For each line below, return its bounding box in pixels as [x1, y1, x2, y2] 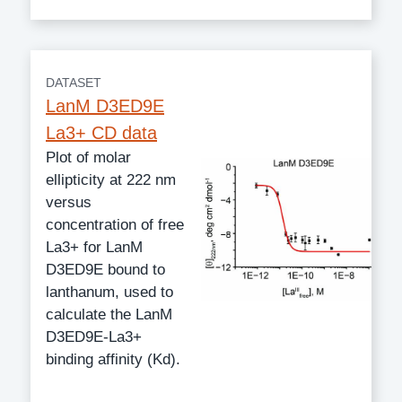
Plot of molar [46, 148, 131, 166]
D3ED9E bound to [46, 260, 165, 278]
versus [46, 193, 92, 211]
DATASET [46, 74, 101, 90]
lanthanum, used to [46, 283, 173, 301]
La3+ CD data [46, 122, 157, 143]
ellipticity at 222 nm [46, 170, 176, 188]
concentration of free [46, 215, 184, 233]
